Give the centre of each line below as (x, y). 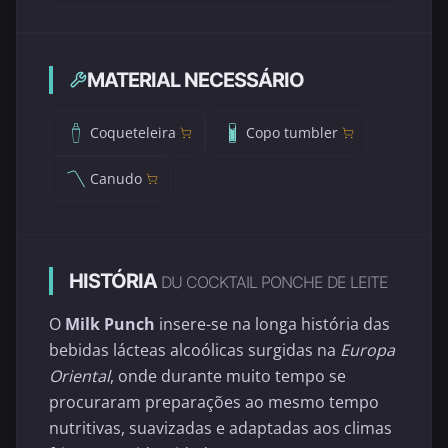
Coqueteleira (133, 132)
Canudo (116, 178)
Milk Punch (110, 323)
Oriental (79, 375)
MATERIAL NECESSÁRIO (195, 79)
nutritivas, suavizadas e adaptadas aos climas (220, 427)
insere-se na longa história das (272, 323)
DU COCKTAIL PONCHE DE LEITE (274, 281)
